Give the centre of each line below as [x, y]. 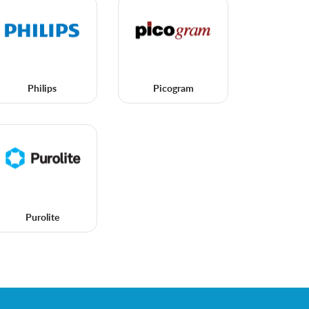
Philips [42, 89]
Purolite [42, 218]
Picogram [173, 89]
